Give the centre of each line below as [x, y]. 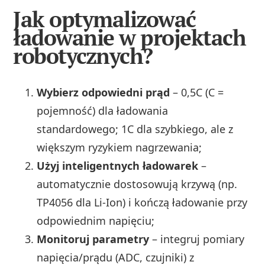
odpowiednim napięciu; [96, 221]
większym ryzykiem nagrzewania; [119, 148]
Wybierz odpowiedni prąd [104, 93]
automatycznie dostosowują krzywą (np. [137, 184]
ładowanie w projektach [130, 38]
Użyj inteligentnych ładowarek [118, 166]
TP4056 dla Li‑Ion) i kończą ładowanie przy [142, 203]
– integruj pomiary [197, 239]
